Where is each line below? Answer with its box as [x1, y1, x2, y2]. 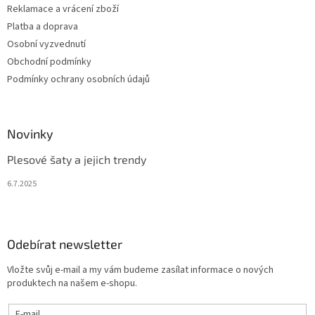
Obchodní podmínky [7, 54, 91, 69]
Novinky [7, 125, 53, 141]
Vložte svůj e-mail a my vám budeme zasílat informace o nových [7, 262, 274, 277]
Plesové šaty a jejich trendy [7, 152, 146, 166]
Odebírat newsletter [7, 236, 122, 252]
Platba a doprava [7, 19, 78, 34]
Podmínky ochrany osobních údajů [7, 72, 150, 86]
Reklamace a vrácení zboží [7, 1, 119, 16]
